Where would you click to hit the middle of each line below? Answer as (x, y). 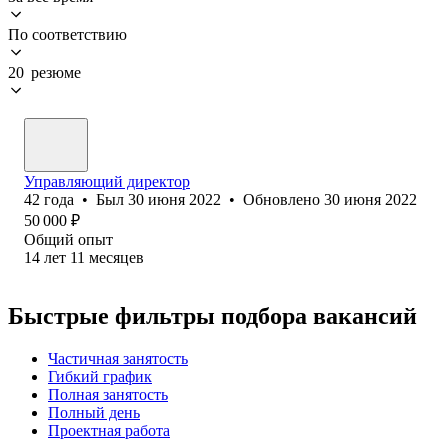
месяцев (116, 257)
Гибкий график (100, 376)
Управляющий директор (107, 181)
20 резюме (44, 72)
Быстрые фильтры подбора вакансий (212, 315)
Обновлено (283, 199)
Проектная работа (109, 430)
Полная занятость (108, 394)
